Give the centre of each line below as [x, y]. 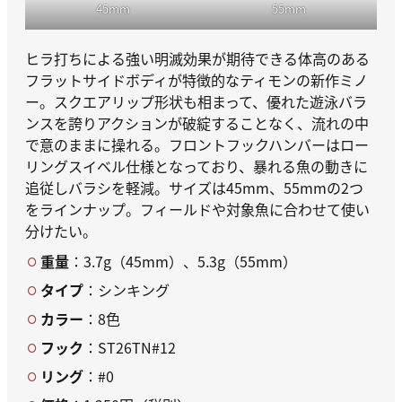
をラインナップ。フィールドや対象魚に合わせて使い [197, 209]
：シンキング [127, 289]
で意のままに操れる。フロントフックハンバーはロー [197, 144]
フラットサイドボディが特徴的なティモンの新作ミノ [197, 79]
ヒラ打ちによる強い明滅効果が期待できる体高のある [197, 58]
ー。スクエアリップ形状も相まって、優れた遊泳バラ [196, 101]
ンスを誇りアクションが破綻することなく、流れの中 [197, 122]
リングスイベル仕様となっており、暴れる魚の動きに [197, 166]
